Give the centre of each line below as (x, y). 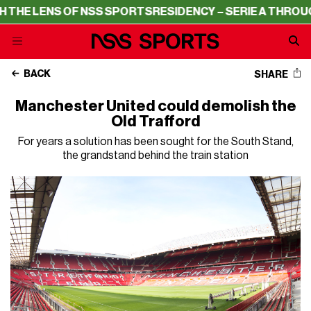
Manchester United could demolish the (155, 106)
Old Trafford (155, 121)
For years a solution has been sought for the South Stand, (155, 142)
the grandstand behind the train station (155, 155)
